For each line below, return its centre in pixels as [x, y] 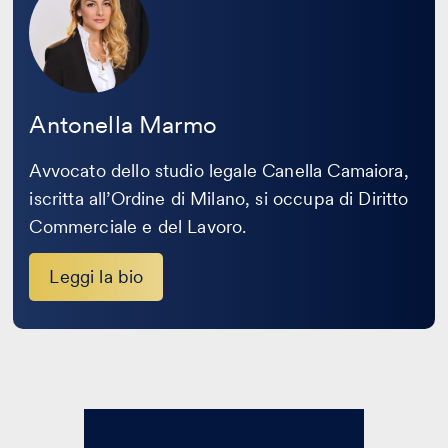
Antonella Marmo [123, 124]
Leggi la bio [96, 276]
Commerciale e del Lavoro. [138, 226]
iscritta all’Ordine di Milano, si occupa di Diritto [219, 198]
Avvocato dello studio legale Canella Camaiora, [219, 170]
